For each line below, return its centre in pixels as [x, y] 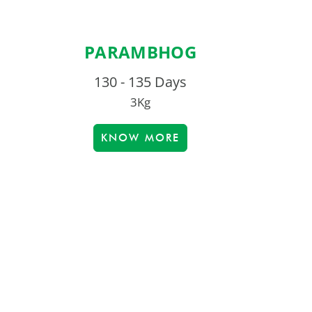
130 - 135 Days [140, 82]
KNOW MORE [140, 138]
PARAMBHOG [140, 52]
